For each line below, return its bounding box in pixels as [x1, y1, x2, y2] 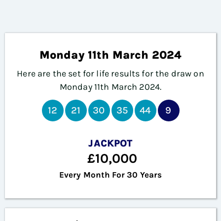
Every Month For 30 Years [59, 169, 162, 180]
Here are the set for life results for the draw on [17, 68, 204, 79]
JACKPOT [88, 138, 133, 149]
